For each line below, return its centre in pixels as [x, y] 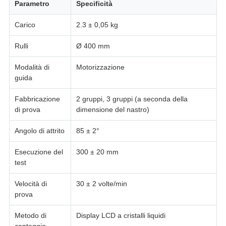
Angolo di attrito [39, 131]
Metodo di [30, 216]
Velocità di [31, 184]
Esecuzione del [39, 152]
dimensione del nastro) [112, 110]
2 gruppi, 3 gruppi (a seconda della [132, 99]
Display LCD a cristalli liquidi [121, 216]
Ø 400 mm [93, 46]
